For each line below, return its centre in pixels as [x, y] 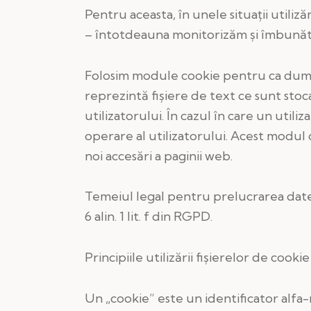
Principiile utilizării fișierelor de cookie [197, 258]
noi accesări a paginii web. [159, 155]
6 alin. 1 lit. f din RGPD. [149, 217]
